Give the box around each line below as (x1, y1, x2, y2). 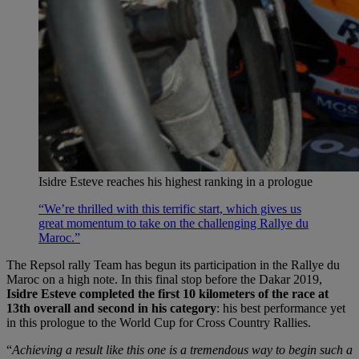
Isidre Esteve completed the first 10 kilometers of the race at (6, 286, 329, 301)
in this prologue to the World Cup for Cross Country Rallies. (6, 315, 311, 329)
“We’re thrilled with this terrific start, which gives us (38, 201, 301, 216)
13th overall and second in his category (6, 301, 216, 315)
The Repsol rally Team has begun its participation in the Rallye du (6, 257, 340, 272)
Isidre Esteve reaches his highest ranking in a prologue (38, 174, 313, 188)
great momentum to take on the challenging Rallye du (38, 216, 309, 230)
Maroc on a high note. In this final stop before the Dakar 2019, (6, 272, 322, 286)
